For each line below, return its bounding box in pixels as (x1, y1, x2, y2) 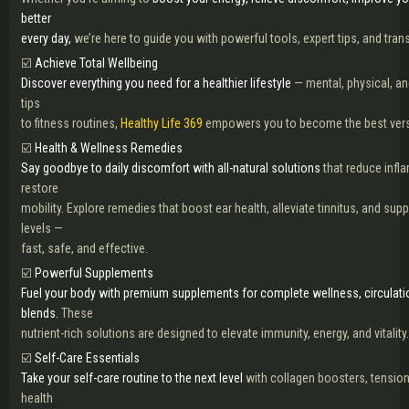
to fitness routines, (21, 116, 121, 131)
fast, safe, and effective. (21, 241, 148, 256)
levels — (21, 221, 63, 236)
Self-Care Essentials (35, 351, 140, 365)
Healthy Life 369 (121, 116, 203, 131)
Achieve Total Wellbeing (35, 56, 158, 70)
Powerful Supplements (35, 266, 153, 280)
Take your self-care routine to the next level (21, 371, 246, 385)
